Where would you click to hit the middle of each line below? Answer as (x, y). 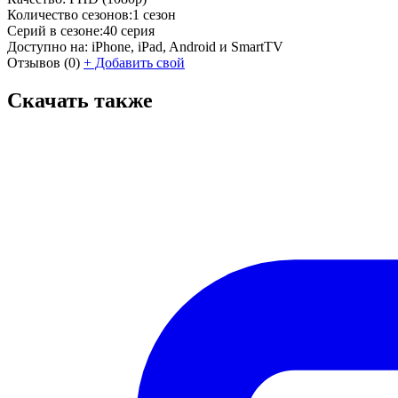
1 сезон (154, 14)
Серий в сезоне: (55, 30)
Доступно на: (48, 46)
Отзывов (34, 62)
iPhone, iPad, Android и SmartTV (187, 46)
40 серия (129, 30)
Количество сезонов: (70, 14)
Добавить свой (138, 62)
